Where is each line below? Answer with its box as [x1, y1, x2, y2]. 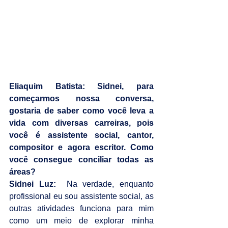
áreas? [9, 167, 36, 176]
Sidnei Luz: [9, 179, 56, 188]
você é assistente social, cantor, [9, 130, 154, 139]
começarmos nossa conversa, [9, 94, 154, 103]
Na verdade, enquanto [55, 179, 154, 188]
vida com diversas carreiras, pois [9, 118, 154, 127]
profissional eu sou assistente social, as [9, 191, 154, 201]
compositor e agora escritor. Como [9, 142, 154, 152]
